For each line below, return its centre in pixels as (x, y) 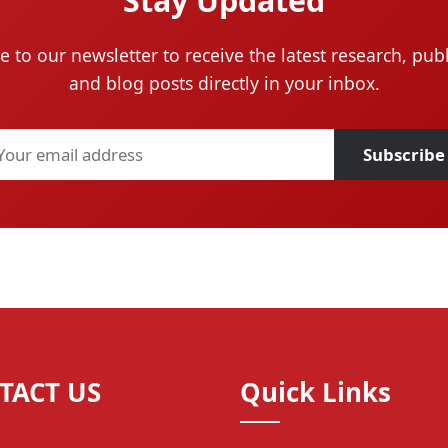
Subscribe (404, 155)
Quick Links (315, 392)
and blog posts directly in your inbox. (224, 82)
